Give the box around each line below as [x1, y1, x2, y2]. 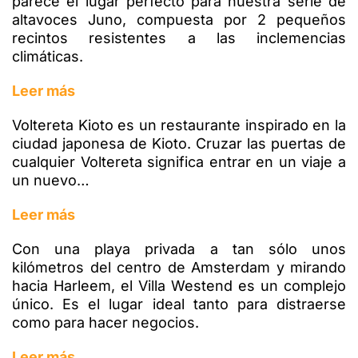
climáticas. [12, 47, 83, 65]
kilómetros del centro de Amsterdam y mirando [12, 258, 346, 276]
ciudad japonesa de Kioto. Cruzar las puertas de [12, 134, 346, 152]
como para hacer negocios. [12, 313, 203, 331]
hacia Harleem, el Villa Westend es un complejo [12, 276, 346, 294]
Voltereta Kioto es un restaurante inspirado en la [12, 116, 346, 133]
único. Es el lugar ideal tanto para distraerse [12, 295, 346, 312]
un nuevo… [12, 171, 89, 189]
